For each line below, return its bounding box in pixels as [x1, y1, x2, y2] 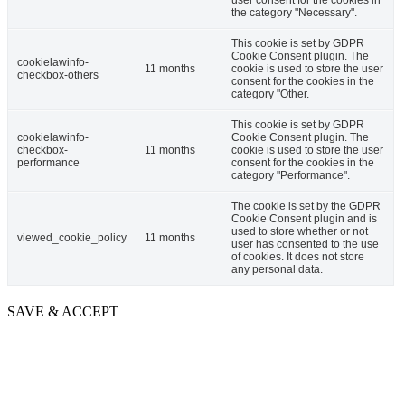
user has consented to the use [231, 238, 379, 251]
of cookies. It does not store [231, 250, 364, 264]
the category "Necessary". [231, 6, 357, 20]
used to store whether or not [231, 225, 368, 239]
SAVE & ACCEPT [7, 304, 118, 320]
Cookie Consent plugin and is [231, 212, 377, 226]
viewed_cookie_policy [17, 231, 127, 245]
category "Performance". [231, 169, 350, 183]
